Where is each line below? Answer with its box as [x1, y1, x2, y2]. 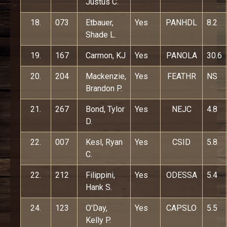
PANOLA [166, 51, 197, 60]
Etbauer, [86, 18, 113, 27]
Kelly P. [86, 215, 111, 225]
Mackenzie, [86, 71, 126, 81]
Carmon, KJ [86, 51, 126, 60]
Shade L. [86, 30, 116, 40]
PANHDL [166, 18, 197, 27]
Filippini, [86, 170, 115, 180]
